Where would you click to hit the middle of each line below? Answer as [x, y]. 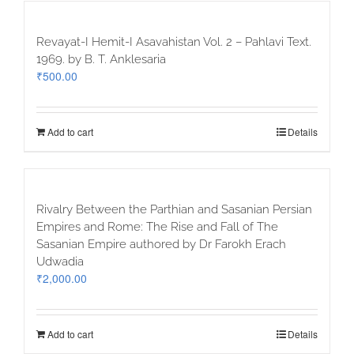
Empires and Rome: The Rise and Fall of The [157, 227]
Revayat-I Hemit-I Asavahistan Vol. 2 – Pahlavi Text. [174, 42]
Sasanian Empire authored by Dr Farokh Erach [161, 245]
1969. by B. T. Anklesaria [101, 60]
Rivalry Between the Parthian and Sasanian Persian [174, 210]
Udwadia [60, 262]
